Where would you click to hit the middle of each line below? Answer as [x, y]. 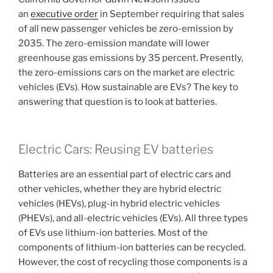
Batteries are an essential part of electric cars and [125, 175]
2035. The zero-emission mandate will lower [114, 43]
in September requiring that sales [171, 14]
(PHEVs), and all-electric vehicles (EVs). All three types [133, 218]
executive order [64, 14]
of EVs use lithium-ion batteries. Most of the [113, 233]
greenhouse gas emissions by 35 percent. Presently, [131, 58]
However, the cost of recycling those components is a [133, 262]
